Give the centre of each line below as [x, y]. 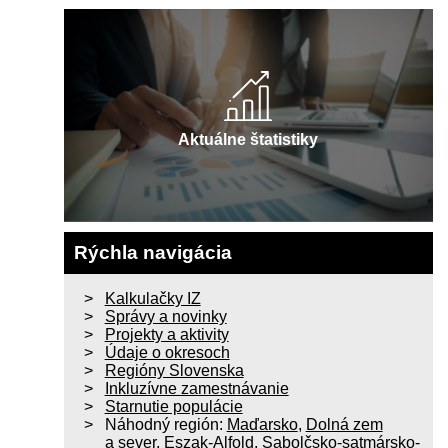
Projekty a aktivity [166, 335]
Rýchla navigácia [152, 253]
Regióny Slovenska [174, 371]
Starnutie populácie [173, 407]
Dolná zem [344, 425]
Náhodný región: [165, 425]
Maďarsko [262, 425]
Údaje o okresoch [167, 353]
